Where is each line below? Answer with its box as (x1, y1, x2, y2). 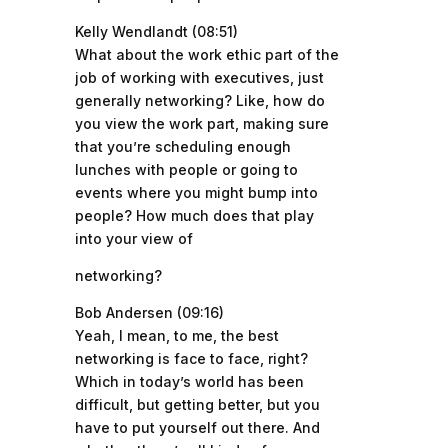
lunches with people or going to (74, 161, 298, 178)
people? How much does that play (74, 207, 314, 224)
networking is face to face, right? (74, 350, 308, 367)
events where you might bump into (74, 184, 318, 201)
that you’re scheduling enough (74, 138, 291, 155)
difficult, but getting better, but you (74, 396, 320, 413)
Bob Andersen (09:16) (74, 304, 224, 321)
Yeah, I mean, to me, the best (74, 327, 279, 344)
